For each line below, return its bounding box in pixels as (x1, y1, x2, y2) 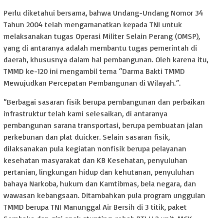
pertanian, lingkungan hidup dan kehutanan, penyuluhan (3, 167, 194, 177)
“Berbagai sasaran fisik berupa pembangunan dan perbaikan (3, 97, 205, 107)
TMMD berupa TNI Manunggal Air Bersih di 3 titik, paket (3, 202, 187, 212)
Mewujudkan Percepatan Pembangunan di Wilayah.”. (3, 78, 181, 88)
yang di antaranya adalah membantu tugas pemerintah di (3, 43, 197, 53)
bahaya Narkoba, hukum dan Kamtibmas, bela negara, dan (3, 179, 196, 189)
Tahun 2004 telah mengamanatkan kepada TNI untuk (3, 19, 182, 30)
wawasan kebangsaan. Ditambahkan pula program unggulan (3, 190, 205, 200)
